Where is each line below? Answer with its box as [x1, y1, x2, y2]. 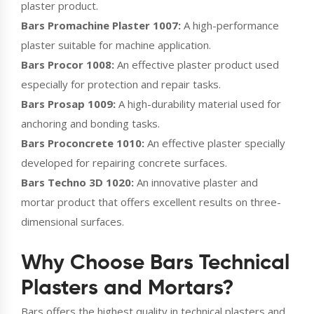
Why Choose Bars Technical [21, 252, 289, 274]
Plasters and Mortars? [21, 278, 234, 299]
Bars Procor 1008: [21, 57, 114, 71]
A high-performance [181, 18, 279, 32]
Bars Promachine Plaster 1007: [21, 18, 181, 32]
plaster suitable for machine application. [21, 37, 211, 52]
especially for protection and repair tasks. [21, 76, 221, 91]
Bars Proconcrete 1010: [21, 135, 144, 150]
